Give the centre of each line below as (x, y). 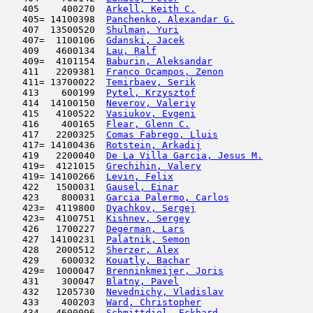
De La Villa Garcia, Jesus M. (184, 155)
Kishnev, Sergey (148, 218)
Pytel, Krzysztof (151, 93)
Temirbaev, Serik (151, 82)
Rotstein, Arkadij (154, 145)
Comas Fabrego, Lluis (162, 134)
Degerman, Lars (145, 229)
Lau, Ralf (131, 51)
